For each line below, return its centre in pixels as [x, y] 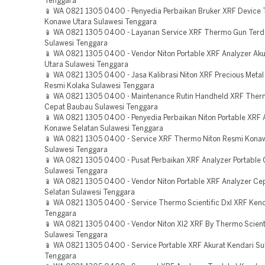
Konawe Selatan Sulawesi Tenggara [104, 129]
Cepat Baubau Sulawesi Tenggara [101, 107]
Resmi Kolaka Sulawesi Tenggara [99, 86]
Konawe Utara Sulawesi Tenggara [101, 22]
